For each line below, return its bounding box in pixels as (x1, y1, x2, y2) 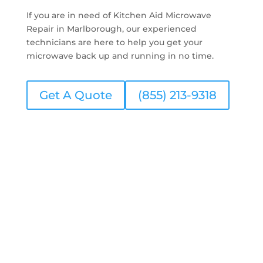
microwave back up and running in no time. (26, 50, 214, 61)
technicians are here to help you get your (26, 36, 203, 48)
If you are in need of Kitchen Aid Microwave (26, 9, 211, 21)
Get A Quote (39, 87, 112, 102)
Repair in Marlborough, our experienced (26, 23, 197, 34)
